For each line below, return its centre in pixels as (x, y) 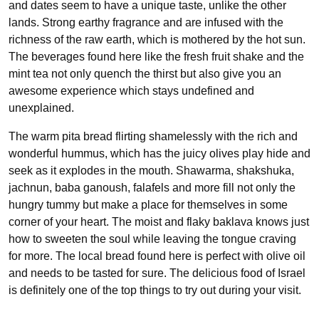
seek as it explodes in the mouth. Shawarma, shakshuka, (151, 170)
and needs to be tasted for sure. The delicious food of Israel (157, 273)
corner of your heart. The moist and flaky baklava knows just (159, 221)
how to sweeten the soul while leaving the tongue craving (152, 239)
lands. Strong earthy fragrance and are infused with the (146, 22)
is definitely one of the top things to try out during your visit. (155, 290)
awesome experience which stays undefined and (131, 90)
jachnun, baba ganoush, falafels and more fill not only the (152, 187)
